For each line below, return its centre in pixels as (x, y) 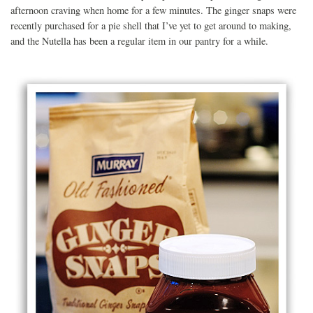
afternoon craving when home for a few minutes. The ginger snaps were (153, 10)
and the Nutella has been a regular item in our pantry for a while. (139, 41)
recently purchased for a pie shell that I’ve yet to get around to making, (151, 25)
